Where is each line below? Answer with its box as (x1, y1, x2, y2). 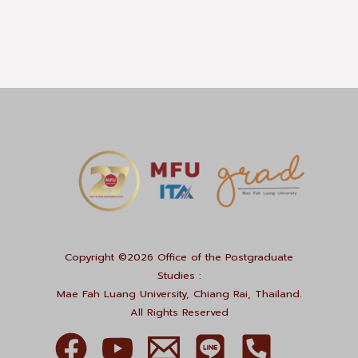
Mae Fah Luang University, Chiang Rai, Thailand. (57, 285, 301, 301)
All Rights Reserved (129, 304, 229, 320)
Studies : (157, 267, 201, 283)
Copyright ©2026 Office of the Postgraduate (65, 249, 293, 265)
